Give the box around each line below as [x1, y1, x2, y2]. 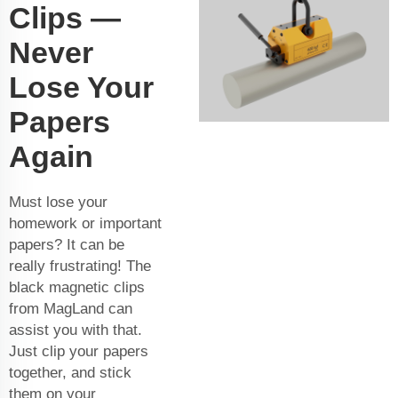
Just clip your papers [9, 343, 148, 361]
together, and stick [9, 364, 131, 382]
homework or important [9, 215, 162, 233]
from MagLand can [9, 300, 132, 318]
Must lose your [9, 194, 107, 211]
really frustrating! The [9, 258, 151, 275]
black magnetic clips [9, 279, 145, 297]
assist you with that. [9, 322, 142, 339]
